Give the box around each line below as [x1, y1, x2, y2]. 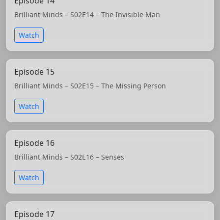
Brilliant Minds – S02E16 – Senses [14, 152, 124, 162]
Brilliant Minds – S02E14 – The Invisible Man [14, 10, 160, 20]
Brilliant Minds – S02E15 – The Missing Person [14, 81, 166, 91]
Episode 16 [14, 137, 55, 149]
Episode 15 [14, 66, 55, 78]
